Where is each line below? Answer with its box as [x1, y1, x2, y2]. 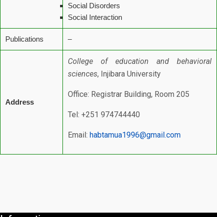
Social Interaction [68, 13, 122, 21]
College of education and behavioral [68, 57, 212, 66]
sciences [68, 69, 97, 78]
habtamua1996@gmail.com [90, 130, 181, 139]
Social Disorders [68, 1, 120, 10]
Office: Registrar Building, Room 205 [68, 90, 189, 99]
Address [5, 98, 34, 106]
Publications [5, 35, 44, 43]
